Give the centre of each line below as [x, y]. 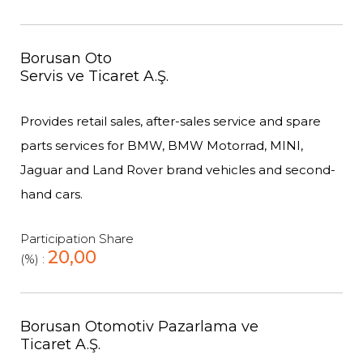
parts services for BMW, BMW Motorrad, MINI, [162, 145]
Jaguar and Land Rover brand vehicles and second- [178, 170]
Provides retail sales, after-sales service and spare [171, 121]
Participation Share [77, 239]
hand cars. [51, 194]
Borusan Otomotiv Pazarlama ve [139, 327]
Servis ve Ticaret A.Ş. [94, 76]
